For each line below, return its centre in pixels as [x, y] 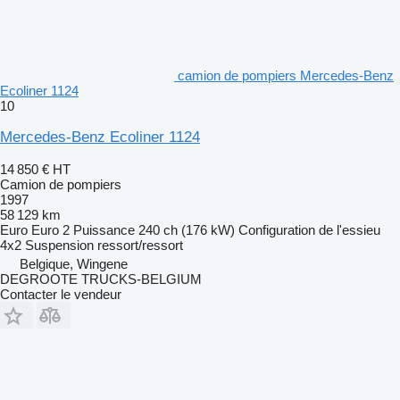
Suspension [59, 246]
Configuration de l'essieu [309, 230]
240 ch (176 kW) [187, 230]
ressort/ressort [140, 246]
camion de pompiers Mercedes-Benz [286, 76]
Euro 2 [50, 230]
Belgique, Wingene [74, 264]
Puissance [104, 230]
